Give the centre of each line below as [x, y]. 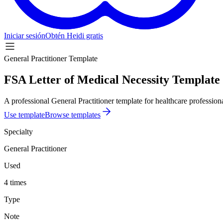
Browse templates [73, 114]
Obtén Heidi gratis [74, 35]
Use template [24, 114]
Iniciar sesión [25, 35]
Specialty [18, 131]
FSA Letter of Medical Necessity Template [112, 79]
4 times [15, 182]
